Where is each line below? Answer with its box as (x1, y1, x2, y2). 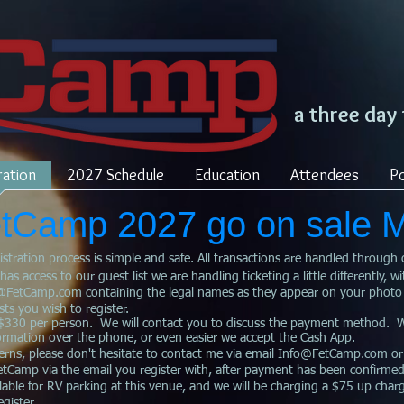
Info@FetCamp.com (278, 348, 388, 361)
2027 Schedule (67, 165, 164, 185)
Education (195, 165, 260, 185)
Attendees (290, 165, 359, 185)
